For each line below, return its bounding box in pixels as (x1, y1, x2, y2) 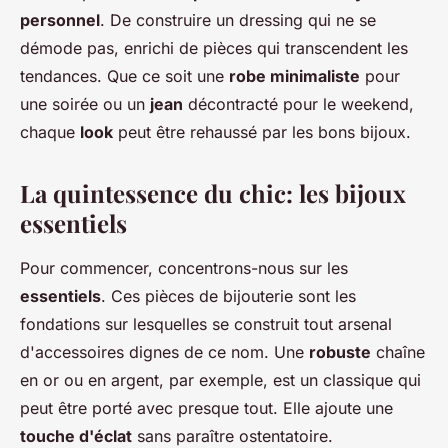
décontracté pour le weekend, (183, 94, 414, 115)
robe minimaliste (229, 66, 360, 87)
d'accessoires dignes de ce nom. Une (20, 342, 309, 363)
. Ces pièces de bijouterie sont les (101, 286, 356, 307)
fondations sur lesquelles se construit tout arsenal (20, 314, 392, 335)
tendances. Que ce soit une (20, 66, 229, 87)
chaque (20, 122, 80, 143)
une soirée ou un (20, 94, 150, 115)
